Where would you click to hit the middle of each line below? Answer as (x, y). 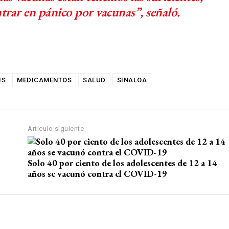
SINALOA (132, 80)
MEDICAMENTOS (44, 80)
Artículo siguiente (56, 129)
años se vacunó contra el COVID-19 (98, 174)
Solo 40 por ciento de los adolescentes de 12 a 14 (123, 163)
